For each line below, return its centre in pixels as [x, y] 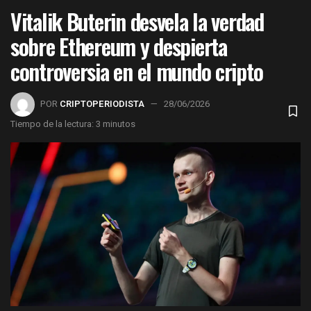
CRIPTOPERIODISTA [102, 104]
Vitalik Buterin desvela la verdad [137, 21]
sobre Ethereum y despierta [119, 46]
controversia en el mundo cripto [137, 71]
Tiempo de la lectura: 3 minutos [73, 124]
